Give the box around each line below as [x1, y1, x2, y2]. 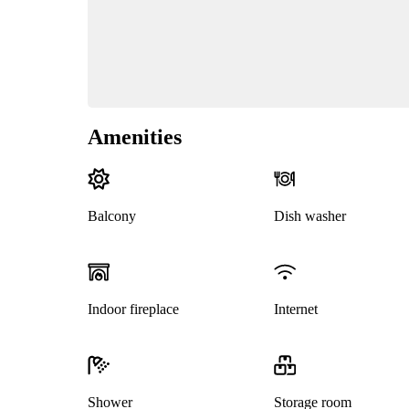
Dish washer [273, 208, 346, 225]
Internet [273, 301, 318, 318]
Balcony [88, 208, 136, 225]
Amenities [88, 125, 182, 150]
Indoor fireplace [88, 301, 179, 318]
